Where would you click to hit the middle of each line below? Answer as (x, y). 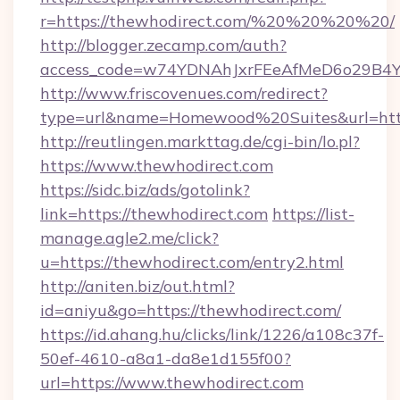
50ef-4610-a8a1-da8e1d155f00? (166, 358)
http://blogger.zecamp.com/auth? (163, 45)
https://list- (313, 214)
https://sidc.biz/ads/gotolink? (145, 190)
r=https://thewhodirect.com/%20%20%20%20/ (217, 21)
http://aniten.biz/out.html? (137, 286)
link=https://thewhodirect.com (154, 214)
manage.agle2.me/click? (129, 238)
